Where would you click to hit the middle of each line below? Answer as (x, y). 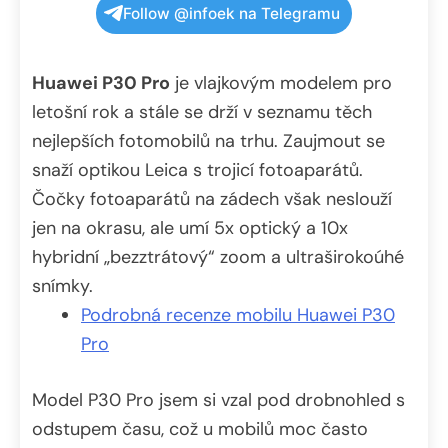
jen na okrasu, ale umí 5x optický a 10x (190, 227)
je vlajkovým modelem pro (281, 82)
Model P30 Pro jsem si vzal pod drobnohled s (218, 399)
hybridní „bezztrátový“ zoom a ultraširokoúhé (218, 256)
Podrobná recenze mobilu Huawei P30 (238, 314)
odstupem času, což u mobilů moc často (200, 428)
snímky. (62, 285)
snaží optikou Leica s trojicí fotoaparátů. (197, 169)
